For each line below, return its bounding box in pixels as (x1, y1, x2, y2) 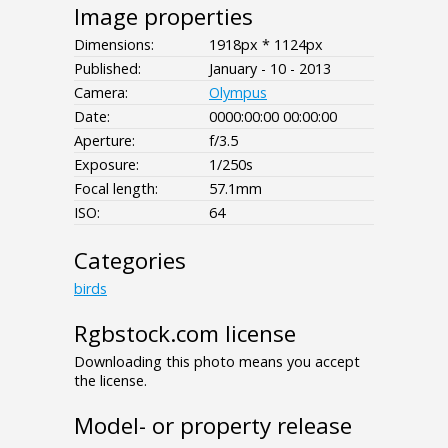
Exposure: (74, 154, 139, 174)
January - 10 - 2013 (209, 58, 331, 78)
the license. (74, 370, 147, 390)
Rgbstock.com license (74, 317, 296, 349)
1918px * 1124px (209, 34, 323, 54)
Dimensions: (74, 34, 154, 54)
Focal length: (74, 178, 158, 198)
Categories (74, 244, 186, 276)
